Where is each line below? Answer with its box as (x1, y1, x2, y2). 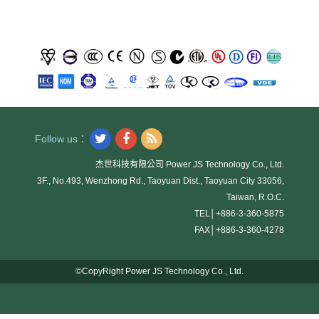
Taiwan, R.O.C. (226, 192, 284, 202)
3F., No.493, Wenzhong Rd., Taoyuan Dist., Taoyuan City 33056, (37, 175, 284, 186)
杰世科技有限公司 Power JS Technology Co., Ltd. (95, 159, 284, 169)
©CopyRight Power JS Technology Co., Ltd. (75, 266, 244, 276)
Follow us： (35, 132, 88, 145)
